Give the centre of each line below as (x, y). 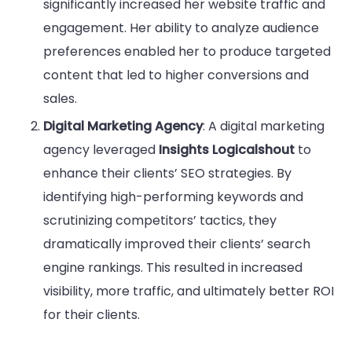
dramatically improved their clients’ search (177, 244)
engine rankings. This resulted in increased (173, 267)
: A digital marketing (264, 126)
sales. (60, 98)
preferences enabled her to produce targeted (187, 51)
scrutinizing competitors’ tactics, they (160, 220)
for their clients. (92, 314)
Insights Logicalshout (227, 149)
